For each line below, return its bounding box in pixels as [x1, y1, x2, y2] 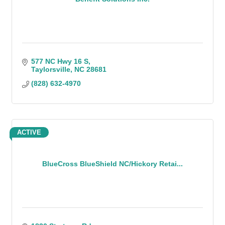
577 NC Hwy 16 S [31, 57, 88, 65]
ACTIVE [17, 129, 41, 136]
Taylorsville [31, 65, 70, 73]
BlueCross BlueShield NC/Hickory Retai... [42, 159, 183, 168]
